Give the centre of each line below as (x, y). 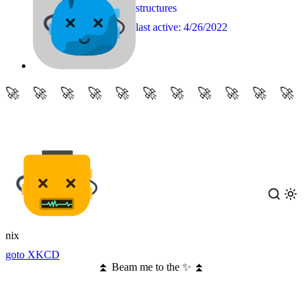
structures (156, 8)
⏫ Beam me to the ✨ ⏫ (151, 267)
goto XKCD (33, 254)
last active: (160, 27)
